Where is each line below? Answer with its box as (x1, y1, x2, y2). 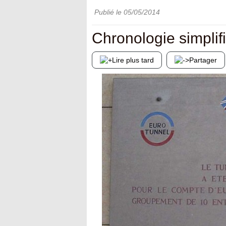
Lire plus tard (112, 55, 154, 64)
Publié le (94, 8, 124, 16)
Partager (189, 55, 217, 64)
